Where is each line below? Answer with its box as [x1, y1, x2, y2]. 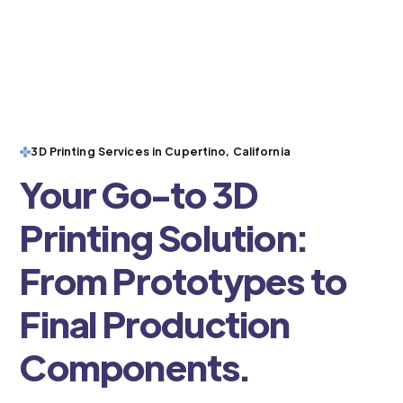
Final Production [20, 300, 291, 347]
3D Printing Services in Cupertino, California [31, 144, 291, 159]
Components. [20, 343, 250, 390]
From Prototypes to [20, 256, 346, 304]
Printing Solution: [20, 213, 307, 261]
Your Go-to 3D [20, 170, 258, 218]
